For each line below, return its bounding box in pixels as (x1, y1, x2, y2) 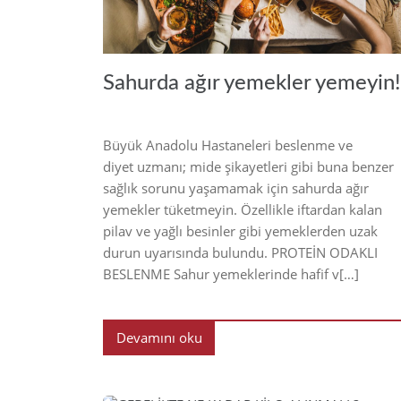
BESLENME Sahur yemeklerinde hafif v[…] (103, 264, 359, 283)
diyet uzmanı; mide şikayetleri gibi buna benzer (103, 157, 394, 175)
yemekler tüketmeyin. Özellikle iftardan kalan (103, 200, 382, 218)
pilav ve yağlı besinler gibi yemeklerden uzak (103, 221, 378, 240)
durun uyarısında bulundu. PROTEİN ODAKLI (103, 243, 378, 261)
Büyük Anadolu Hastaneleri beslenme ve (103, 135, 353, 154)
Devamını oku (115, 328, 202, 346)
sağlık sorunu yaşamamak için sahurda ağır (103, 178, 369, 197)
